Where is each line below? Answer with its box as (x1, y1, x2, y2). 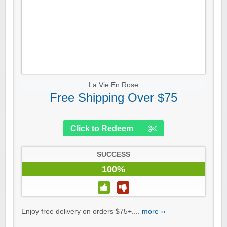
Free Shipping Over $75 (50, 91, 177, 105)
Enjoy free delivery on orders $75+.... (21, 208, 142, 216)
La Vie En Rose (89, 81, 138, 89)
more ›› (142, 208, 166, 216)
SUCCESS (97, 150, 130, 159)
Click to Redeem (70, 124, 133, 133)
